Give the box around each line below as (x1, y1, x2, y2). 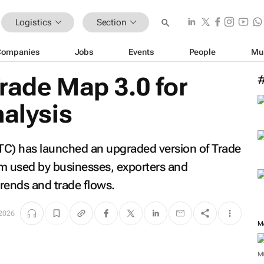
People (189, 47, 216, 57)
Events (128, 47, 154, 57)
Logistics (15, 16, 52, 28)
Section (96, 16, 127, 28)
